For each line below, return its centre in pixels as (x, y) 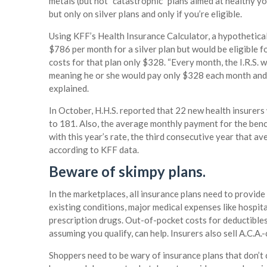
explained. (69, 89)
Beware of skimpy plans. (127, 172)
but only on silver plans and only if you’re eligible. (145, 14)
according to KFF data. (94, 150)
